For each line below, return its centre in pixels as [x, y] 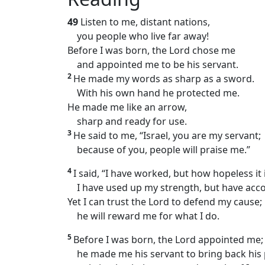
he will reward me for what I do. [143, 216]
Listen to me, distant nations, [145, 22]
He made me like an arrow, [127, 107]
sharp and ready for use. [127, 122]
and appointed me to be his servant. [153, 65]
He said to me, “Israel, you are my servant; [167, 136]
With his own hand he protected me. [153, 93]
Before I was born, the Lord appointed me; [168, 240]
